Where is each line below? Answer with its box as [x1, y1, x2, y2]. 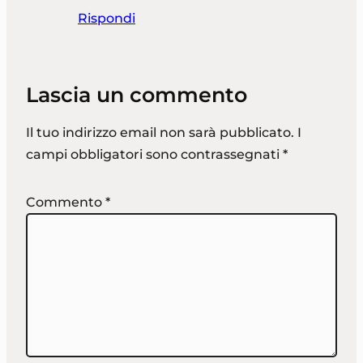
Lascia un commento [26, 82, 247, 108]
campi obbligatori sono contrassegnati [26, 147, 283, 163]
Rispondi [78, 11, 135, 27]
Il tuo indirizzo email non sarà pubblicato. [26, 125, 294, 141]
